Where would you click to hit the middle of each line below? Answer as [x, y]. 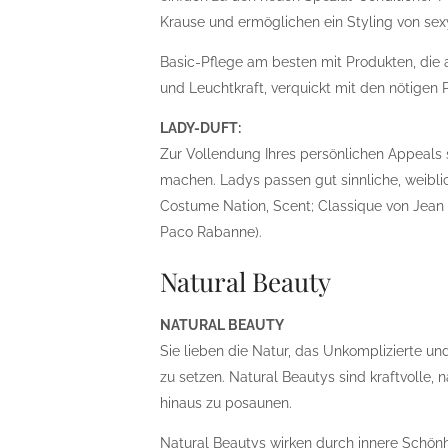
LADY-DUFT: [201, 128]
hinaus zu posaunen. [226, 403]
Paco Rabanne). [211, 232]
